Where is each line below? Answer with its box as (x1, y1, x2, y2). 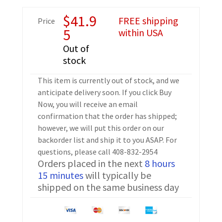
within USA (118, 26, 163, 39)
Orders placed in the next (37, 157, 145, 169)
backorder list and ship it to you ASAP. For (37, 134, 177, 145)
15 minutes (37, 168, 83, 181)
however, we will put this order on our (37, 122, 164, 133)
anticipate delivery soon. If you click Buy (37, 87, 171, 97)
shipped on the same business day (37, 180, 179, 193)
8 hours (144, 157, 175, 169)
